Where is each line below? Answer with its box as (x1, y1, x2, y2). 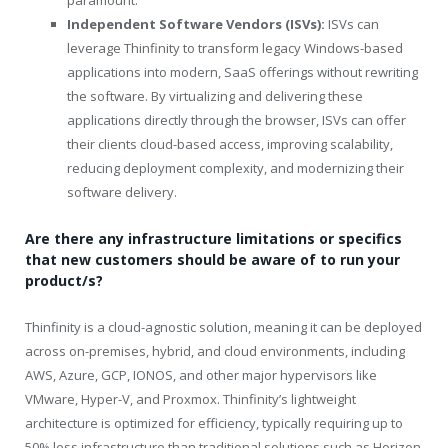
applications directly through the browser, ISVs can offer (67, 111, 406, 130)
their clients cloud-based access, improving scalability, (67, 135, 393, 154)
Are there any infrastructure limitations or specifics (25, 229, 402, 249)
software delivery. (67, 183, 177, 202)
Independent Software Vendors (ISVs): (67, 15, 325, 34)
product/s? (25, 271, 103, 291)
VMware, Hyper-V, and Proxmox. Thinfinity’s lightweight (25, 390, 356, 409)
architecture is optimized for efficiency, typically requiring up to (25, 414, 403, 433)
